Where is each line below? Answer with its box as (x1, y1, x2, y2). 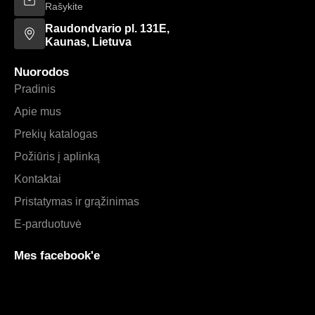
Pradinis (14, 82, 56, 95)
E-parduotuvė (14, 217, 82, 230)
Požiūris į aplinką (14, 150, 100, 162)
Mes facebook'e (14, 248, 100, 262)
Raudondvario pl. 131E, (45, 22, 169, 34)
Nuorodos (14, 65, 69, 79)
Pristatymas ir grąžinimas (14, 195, 139, 207)
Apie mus (14, 105, 61, 117)
